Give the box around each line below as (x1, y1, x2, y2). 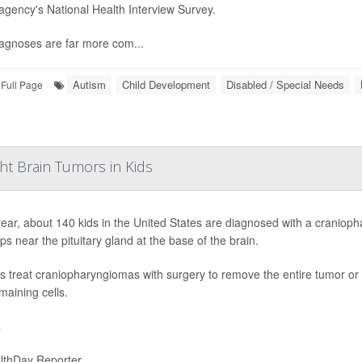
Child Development (122, 77, 210, 92)
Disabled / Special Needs (226, 77, 344, 92)
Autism (73, 77, 106, 92)
